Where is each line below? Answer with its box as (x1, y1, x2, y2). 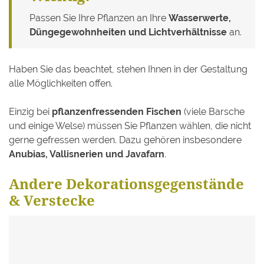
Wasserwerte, (169, 12, 231, 24)
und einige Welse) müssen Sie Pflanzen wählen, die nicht (9, 120, 251, 131)
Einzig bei (9, 105, 52, 117)
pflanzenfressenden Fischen (52, 105, 181, 117)
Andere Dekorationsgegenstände (9, 173, 244, 193)
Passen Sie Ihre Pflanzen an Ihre (29, 12, 169, 24)
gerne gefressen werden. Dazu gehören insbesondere (9, 134, 242, 146)
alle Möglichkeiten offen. (9, 77, 113, 89)
